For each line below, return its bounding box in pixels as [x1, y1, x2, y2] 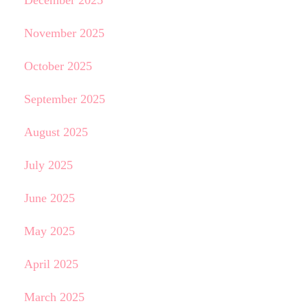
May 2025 [23, 224, 75, 238]
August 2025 [23, 125, 88, 139]
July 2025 [23, 158, 73, 172]
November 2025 [23, 26, 104, 40]
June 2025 [23, 191, 75, 205]
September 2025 [23, 92, 105, 106]
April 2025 [23, 257, 78, 271]
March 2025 [23, 290, 85, 304]
